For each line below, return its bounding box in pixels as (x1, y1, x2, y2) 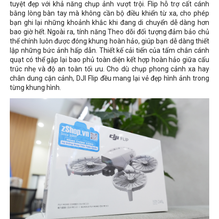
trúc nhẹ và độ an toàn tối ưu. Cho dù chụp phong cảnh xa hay (10, 65, 209, 73)
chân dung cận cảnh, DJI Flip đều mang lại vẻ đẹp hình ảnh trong (10, 74, 209, 82)
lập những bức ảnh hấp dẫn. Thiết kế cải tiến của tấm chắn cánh (10, 46, 209, 54)
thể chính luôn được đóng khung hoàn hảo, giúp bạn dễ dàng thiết (10, 37, 209, 45)
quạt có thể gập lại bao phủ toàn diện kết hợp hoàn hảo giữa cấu (10, 56, 209, 64)
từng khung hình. (10, 84, 61, 91)
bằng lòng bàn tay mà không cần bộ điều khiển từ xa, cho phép (10, 9, 209, 17)
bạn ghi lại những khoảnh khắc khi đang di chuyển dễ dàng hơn (10, 19, 209, 26)
